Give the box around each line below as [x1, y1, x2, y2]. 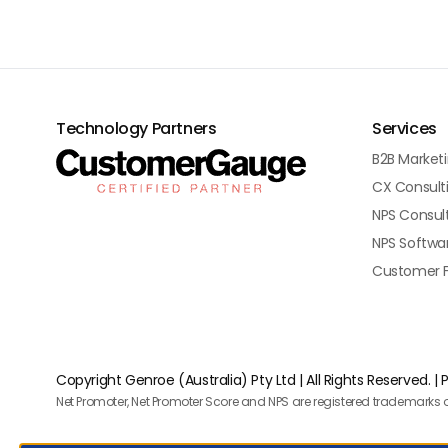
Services [372, 117, 437, 140]
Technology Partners [56, 117, 217, 140]
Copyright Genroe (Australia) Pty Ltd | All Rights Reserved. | [56, 370, 442, 390]
